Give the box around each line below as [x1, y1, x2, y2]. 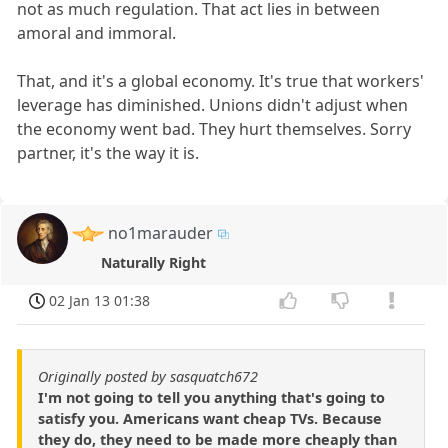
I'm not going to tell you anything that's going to [38, 388, 385, 408]
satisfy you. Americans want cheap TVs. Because [38, 409, 382, 429]
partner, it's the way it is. [17, 141, 200, 164]
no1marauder [108, 221, 214, 244]
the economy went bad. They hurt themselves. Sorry [17, 117, 412, 140]
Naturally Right [100, 252, 206, 272]
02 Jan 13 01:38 [49, 290, 151, 310]
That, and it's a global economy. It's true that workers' [17, 69, 425, 92]
